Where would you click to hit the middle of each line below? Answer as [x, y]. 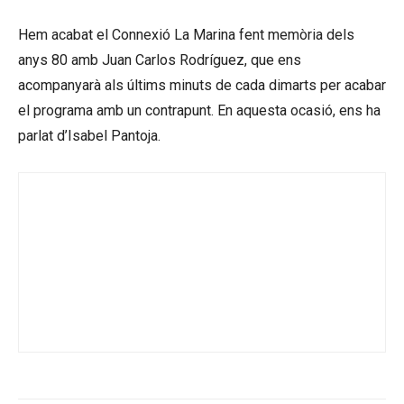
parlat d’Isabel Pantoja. [89, 135]
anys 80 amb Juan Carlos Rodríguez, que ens [160, 60]
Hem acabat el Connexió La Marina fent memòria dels [186, 34]
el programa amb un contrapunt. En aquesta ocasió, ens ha [199, 110]
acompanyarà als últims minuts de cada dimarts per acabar [202, 85]
